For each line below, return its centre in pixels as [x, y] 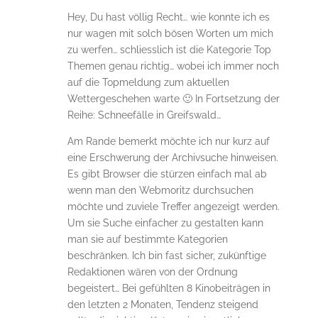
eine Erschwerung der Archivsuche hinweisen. [172, 158]
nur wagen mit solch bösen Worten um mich [170, 34]
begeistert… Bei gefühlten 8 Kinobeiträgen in [169, 289]
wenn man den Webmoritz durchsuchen [160, 191]
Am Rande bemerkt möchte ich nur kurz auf [168, 142]
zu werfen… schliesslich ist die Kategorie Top [169, 50]
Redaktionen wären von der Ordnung [152, 272]
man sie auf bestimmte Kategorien [147, 240]
